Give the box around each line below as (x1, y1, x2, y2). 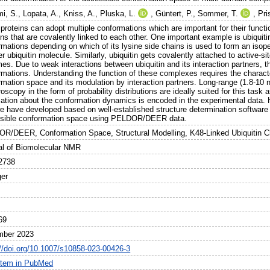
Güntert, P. (155, 9, 193, 19)
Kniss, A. (63, 9, 96, 19)
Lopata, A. (23, 9, 59, 19)
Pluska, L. (100, 9, 136, 19)
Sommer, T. (198, 9, 239, 19)
